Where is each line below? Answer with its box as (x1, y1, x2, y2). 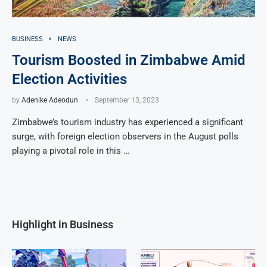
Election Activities (12, 70, 127, 88)
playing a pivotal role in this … (12, 145, 129, 156)
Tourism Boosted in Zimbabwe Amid (12, 51, 246, 69)
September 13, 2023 (95, 95, 159, 104)
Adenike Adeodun (21, 95, 78, 104)
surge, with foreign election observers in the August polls (12, 131, 238, 142)
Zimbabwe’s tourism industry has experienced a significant (12, 116, 243, 128)
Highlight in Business (12, 218, 113, 231)
